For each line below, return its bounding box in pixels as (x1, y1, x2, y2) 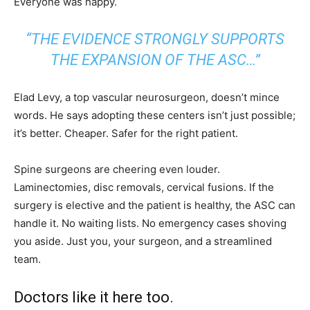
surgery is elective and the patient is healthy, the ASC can (14, 199, 295, 212)
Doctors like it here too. (14, 289, 174, 307)
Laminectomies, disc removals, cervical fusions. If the (14, 181, 274, 194)
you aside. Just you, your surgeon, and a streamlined (14, 235, 272, 248)
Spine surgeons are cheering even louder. (14, 163, 220, 176)
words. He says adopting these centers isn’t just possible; (14, 109, 295, 122)
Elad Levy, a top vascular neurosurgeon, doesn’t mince (14, 91, 280, 104)
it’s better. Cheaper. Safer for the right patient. (14, 127, 238, 140)
